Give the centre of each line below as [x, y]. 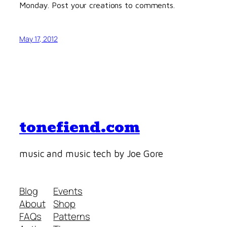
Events [68, 191]
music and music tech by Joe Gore [91, 154]
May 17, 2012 [39, 39]
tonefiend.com [80, 127]
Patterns [72, 216]
